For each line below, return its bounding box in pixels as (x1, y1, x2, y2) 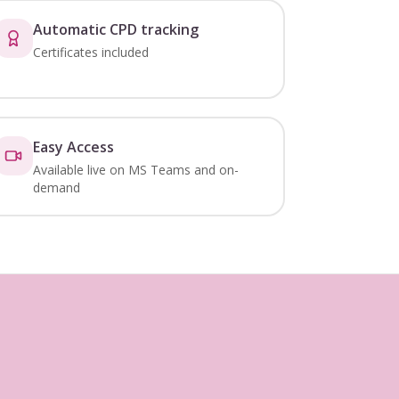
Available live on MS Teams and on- (32, 161, 239, 178)
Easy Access (32, 137, 114, 157)
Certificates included (32, 44, 149, 61)
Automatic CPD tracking (32, 20, 199, 39)
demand (32, 179, 80, 196)
